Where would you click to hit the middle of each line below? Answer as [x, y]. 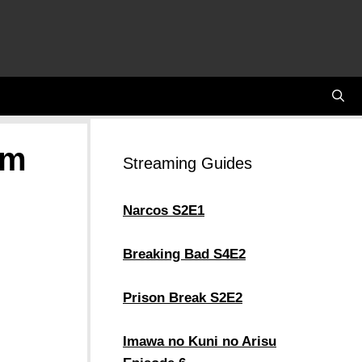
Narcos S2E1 [164, 210]
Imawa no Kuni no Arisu [200, 341]
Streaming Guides [187, 163]
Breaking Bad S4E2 [184, 254]
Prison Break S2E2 [183, 297]
